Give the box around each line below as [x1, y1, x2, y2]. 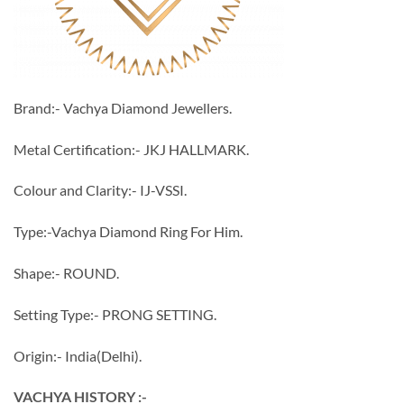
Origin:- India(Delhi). [14, 346, 142, 364]
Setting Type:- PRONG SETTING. [14, 305, 216, 323]
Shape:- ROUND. [14, 264, 119, 282]
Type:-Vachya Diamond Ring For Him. [14, 223, 243, 241]
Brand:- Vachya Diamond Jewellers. [14, 98, 232, 116]
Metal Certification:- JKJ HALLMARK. [14, 140, 249, 158]
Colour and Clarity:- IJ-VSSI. [14, 181, 187, 199]
